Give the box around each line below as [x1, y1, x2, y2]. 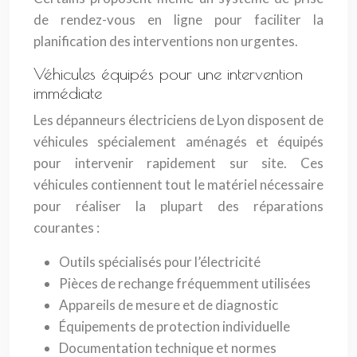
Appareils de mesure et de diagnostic [59, 296, 278, 313]
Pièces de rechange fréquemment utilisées [59, 275, 311, 292]
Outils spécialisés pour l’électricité [59, 253, 261, 270]
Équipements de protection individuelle [59, 318, 290, 335]
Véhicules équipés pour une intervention [33, 65, 303, 83]
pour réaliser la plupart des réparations [33, 198, 324, 214]
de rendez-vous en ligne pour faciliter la [33, 11, 324, 28]
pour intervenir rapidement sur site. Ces [33, 155, 324, 171]
